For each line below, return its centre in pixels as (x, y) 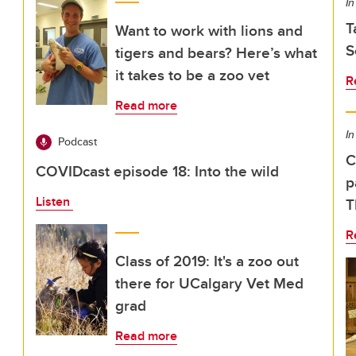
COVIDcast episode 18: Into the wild (157, 171)
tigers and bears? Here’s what (216, 52)
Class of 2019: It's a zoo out (207, 261)
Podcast (77, 141)
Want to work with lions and (209, 30)
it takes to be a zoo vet (192, 75)
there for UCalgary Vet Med (209, 283)
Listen (54, 201)
